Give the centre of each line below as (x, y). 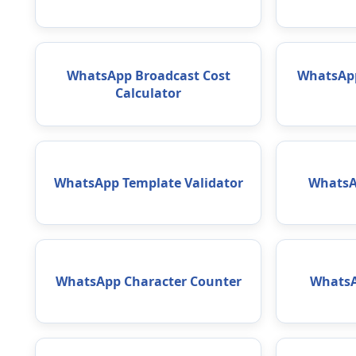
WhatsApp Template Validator (148, 183)
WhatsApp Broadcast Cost (148, 76)
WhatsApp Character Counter (148, 282)
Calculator (149, 93)
